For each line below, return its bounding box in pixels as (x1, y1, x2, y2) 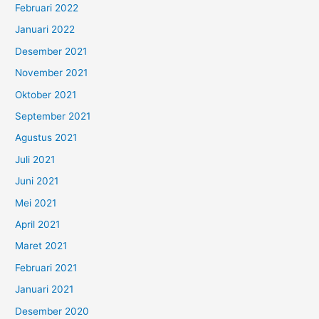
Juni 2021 (15, 175, 59, 187)
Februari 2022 (15, 1, 79, 14)
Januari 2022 (15, 23, 75, 36)
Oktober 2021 (15, 88, 77, 100)
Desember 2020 (15, 305, 90, 317)
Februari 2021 (15, 261, 78, 273)
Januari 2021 (15, 283, 74, 296)
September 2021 (15, 110, 91, 122)
